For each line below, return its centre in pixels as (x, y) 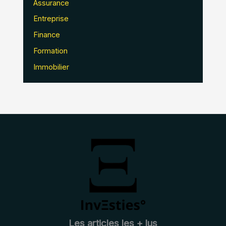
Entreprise (51, 19)
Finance (47, 35)
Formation (51, 51)
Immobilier (51, 67)
